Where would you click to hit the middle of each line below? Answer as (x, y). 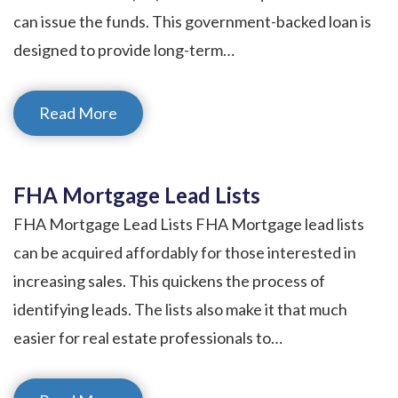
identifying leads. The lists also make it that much (180, 309)
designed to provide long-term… (124, 49)
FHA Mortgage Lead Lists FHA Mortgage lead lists (189, 223)
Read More (78, 112)
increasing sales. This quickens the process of (169, 280)
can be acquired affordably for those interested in (185, 252)
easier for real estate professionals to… (148, 337)
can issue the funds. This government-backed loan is (192, 21)
